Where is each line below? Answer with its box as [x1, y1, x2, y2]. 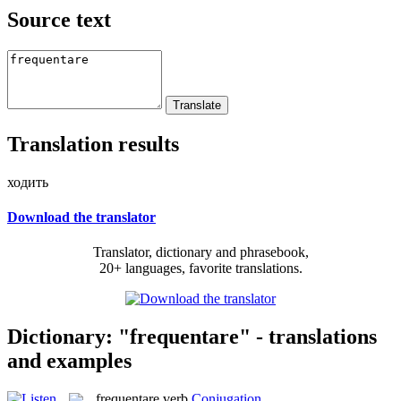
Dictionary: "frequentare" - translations [7, 324, 377, 348]
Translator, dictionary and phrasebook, [92, 244, 309, 260]
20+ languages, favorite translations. [98, 260, 303, 277]
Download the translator [7, 209, 156, 225]
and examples [7, 348, 132, 372]
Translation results [7, 132, 179, 156]
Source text [7, 7, 111, 31]
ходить [7, 174, 48, 190]
